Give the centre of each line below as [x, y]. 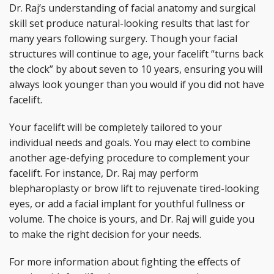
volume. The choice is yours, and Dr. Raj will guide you [132, 219]
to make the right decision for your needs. [105, 234]
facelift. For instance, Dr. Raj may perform [104, 173]
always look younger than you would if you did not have [137, 84]
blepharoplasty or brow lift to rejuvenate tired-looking [134, 188]
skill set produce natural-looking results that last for [129, 23]
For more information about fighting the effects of [125, 262]
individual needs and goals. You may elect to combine [130, 143]
